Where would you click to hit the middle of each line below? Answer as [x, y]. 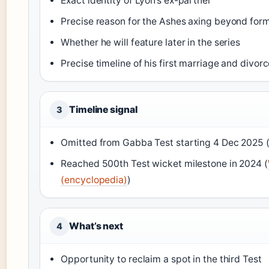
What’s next [96, 226]
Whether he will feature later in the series [151, 42]
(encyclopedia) [94, 180]
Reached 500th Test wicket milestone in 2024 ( [164, 163]
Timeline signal [103, 109]
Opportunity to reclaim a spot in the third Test [161, 259]
